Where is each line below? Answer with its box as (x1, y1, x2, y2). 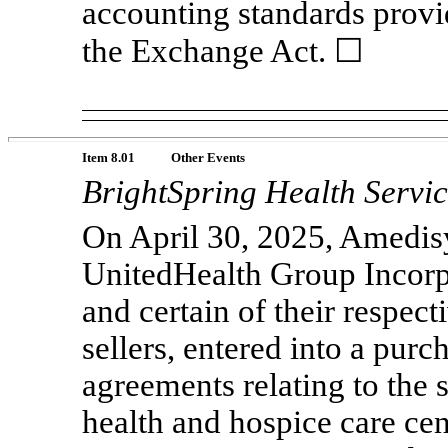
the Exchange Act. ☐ (82, 33, 364, 70)
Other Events (171, 150, 245, 166)
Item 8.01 (82, 150, 135, 166)
